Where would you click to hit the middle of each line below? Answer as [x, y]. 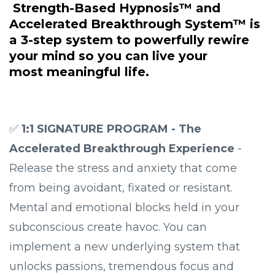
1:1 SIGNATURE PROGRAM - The [111, 129]
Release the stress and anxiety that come [123, 168]
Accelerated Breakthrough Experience [122, 149]
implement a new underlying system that [125, 247]
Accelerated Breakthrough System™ [128, 24]
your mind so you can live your [108, 56]
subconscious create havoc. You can [108, 227]
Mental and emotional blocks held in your [124, 208]
